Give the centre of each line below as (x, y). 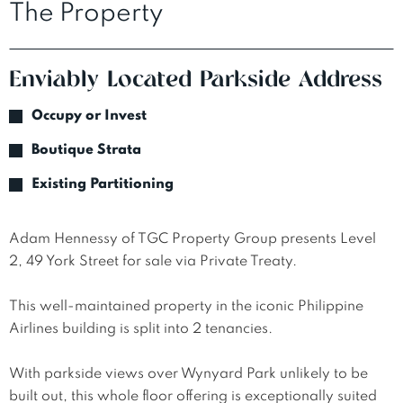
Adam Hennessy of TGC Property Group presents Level (194, 240)
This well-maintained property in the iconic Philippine (188, 307)
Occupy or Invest (89, 116)
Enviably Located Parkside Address (196, 81)
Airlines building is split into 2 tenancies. (143, 330)
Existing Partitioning (103, 185)
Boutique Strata (86, 151)
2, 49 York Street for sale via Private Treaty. (153, 262)
